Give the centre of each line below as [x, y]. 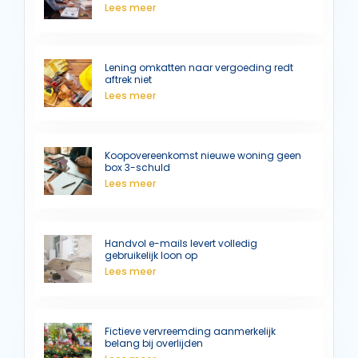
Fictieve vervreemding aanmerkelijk [190, 331]
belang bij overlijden [154, 343]
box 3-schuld [137, 167]
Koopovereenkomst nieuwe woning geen [203, 155]
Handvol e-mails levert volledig [181, 243]
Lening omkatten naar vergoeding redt [199, 67]
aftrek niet [128, 79]
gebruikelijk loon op [151, 255]
